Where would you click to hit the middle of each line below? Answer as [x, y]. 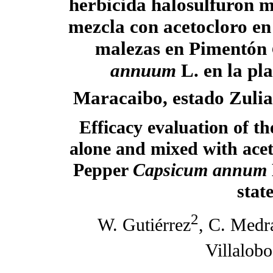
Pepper [103, 170]
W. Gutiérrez [144, 225]
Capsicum [170, 170]
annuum [143, 71]
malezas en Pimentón [183, 49]
